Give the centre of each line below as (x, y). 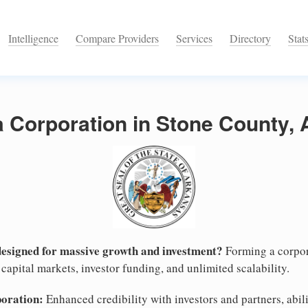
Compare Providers (117, 38)
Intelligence (33, 38)
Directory (250, 38)
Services (194, 38)
